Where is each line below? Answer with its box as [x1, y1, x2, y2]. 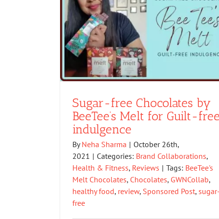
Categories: [97, 151, 136, 161]
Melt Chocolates [72, 175, 127, 185]
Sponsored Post [143, 186, 195, 197]
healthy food [72, 186, 114, 197]
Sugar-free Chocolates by [72, 95, 211, 110]
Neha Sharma [82, 139, 127, 150]
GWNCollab [171, 175, 209, 185]
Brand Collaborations [136, 151, 206, 161]
